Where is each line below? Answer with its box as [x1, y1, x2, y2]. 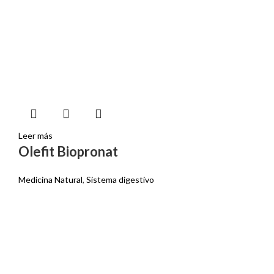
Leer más [18, 130, 53, 141]
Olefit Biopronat [18, 143, 118, 160]
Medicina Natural [18, 174, 83, 185]
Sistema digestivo [86, 174, 154, 185]
